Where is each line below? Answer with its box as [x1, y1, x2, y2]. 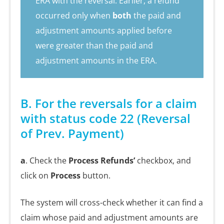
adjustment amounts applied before [35, 25, 172, 36]
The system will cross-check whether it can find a [20, 197, 203, 208]
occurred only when [35, 10, 112, 21]
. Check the [25, 155, 68, 166]
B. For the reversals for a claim [20, 95, 197, 112]
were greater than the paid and [35, 40, 153, 51]
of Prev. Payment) [20, 125, 124, 142]
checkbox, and [137, 155, 191, 166]
